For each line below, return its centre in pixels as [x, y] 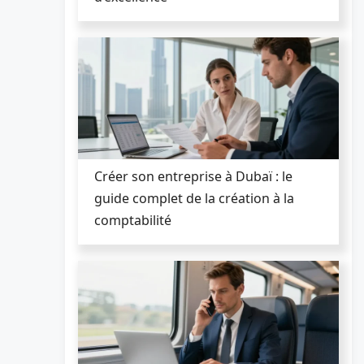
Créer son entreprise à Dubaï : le [193, 176]
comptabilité [133, 220]
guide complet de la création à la [194, 198]
